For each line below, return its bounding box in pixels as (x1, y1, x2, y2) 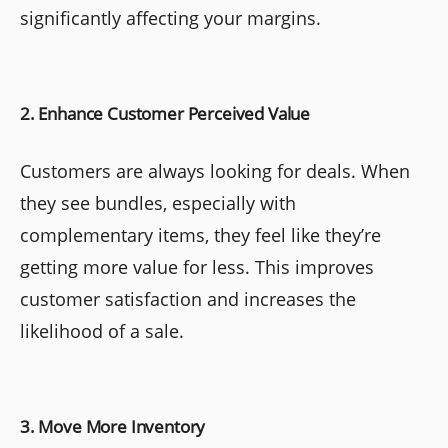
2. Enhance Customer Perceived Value (20, 102, 311, 126)
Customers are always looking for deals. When (20, 159, 410, 184)
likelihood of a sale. (20, 319, 184, 344)
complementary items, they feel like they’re (20, 223, 381, 248)
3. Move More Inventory (20, 415, 206, 439)
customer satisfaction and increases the (20, 287, 356, 312)
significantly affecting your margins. (20, 6, 321, 31)
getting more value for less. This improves (20, 255, 374, 280)
